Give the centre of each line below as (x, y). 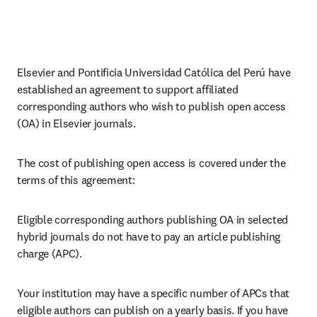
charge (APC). (50, 253)
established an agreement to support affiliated (128, 89)
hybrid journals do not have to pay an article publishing (149, 236)
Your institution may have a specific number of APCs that (154, 293)
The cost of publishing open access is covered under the (151, 163)
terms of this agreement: (76, 180)
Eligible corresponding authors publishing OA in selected (153, 219)
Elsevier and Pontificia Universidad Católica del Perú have (154, 72)
